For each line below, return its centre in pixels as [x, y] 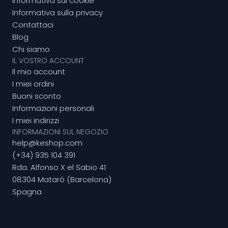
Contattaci [33, 25]
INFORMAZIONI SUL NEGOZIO [60, 132]
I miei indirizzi [36, 121]
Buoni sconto [37, 96]
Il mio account [39, 72]
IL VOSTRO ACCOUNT [48, 61]
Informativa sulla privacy [58, 13]
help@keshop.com [47, 143]
